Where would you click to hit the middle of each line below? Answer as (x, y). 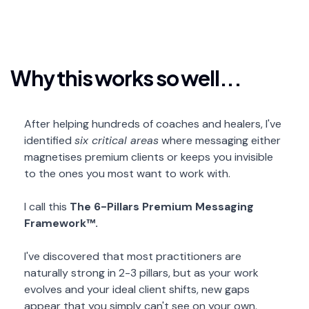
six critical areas (117, 140)
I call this (47, 207)
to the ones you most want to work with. (127, 173)
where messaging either (220, 140)
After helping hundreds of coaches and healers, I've (153, 124)
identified (49, 140)
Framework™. (61, 223)
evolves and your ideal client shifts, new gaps (137, 289)
